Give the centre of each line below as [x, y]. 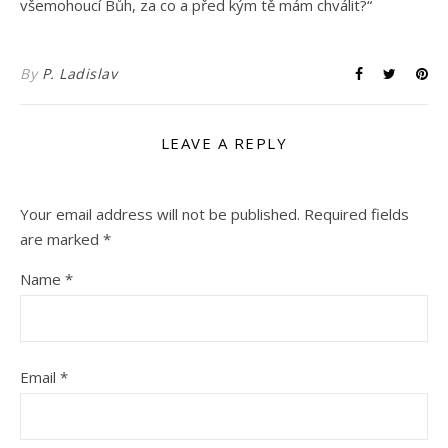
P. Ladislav [79, 73]
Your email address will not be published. [160, 214]
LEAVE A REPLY [224, 143]
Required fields [356, 214]
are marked [61, 239]
